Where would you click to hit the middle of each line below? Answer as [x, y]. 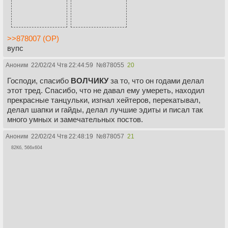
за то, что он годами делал [156, 80]
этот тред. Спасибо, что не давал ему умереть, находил [106, 90]
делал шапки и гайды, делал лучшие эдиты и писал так [105, 109]
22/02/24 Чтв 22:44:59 [62, 65]
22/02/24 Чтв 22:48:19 [62, 136]
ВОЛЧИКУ [90, 80]
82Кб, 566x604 [27, 147]
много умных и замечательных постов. [75, 119]
